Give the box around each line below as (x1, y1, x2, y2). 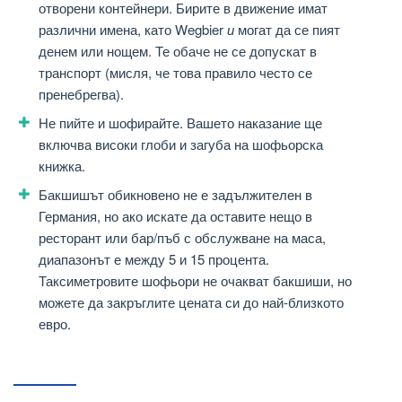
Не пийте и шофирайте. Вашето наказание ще (39, 112, 322, 132)
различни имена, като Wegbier (39, 19, 227, 39)
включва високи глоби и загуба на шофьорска (39, 134, 323, 153)
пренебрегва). (39, 83, 124, 103)
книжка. (39, 155, 85, 175)
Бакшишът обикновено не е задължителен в (39, 184, 312, 204)
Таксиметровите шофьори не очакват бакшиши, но (39, 270, 352, 290)
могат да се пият (234, 19, 340, 39)
